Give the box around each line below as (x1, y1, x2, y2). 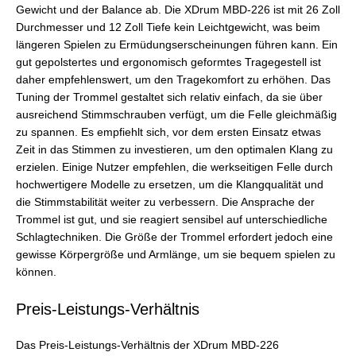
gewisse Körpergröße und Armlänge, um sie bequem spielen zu (16, 249, 335, 261)
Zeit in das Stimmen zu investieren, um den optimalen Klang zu (16, 144, 333, 157)
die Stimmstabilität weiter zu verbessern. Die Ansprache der (16, 196, 315, 209)
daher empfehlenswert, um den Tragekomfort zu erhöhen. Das (16, 74, 331, 87)
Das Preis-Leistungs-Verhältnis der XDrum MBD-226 (16, 339, 279, 351)
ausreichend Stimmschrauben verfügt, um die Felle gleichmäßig (16, 109, 337, 122)
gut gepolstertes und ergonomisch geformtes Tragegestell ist (16, 56, 321, 69)
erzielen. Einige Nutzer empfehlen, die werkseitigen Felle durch (16, 161, 333, 174)
